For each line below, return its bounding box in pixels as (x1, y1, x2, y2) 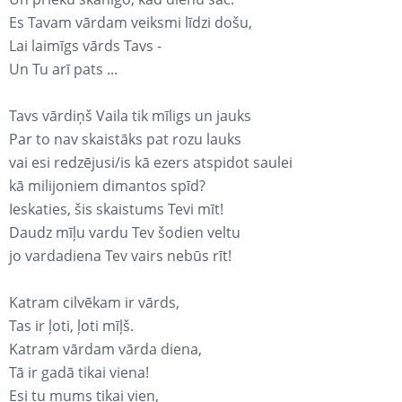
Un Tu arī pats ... (9, 59, 118, 80)
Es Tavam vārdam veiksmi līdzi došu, (9, 13, 252, 33)
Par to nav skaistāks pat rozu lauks (9, 129, 241, 150)
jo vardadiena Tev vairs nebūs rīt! (9, 246, 232, 267)
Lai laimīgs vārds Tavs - (9, 36, 162, 57)
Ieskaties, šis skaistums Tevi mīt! (9, 199, 223, 220)
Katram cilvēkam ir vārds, (9, 293, 179, 313)
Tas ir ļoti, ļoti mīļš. (9, 316, 134, 336)
